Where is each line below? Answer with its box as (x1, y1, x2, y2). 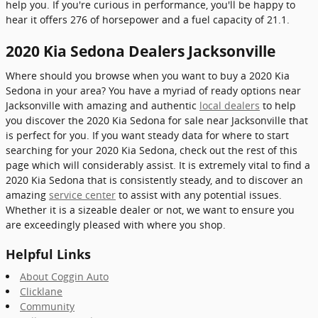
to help (260, 98, 296, 112)
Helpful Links (6, 245, 91, 263)
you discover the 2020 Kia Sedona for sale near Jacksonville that (6, 113, 308, 127)
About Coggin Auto (20, 270, 109, 283)
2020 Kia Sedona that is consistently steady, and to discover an (6, 172, 303, 187)
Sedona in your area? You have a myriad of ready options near (6, 83, 301, 97)
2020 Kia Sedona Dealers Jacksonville (6, 41, 275, 61)
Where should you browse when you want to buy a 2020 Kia (6, 68, 290, 82)
